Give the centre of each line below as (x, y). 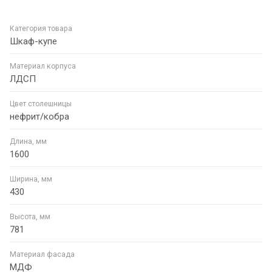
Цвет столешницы (41, 104)
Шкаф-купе (33, 41)
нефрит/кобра (39, 116)
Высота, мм (30, 216)
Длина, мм (28, 141)
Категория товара (41, 28)
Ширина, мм (31, 179)
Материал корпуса (43, 66)
